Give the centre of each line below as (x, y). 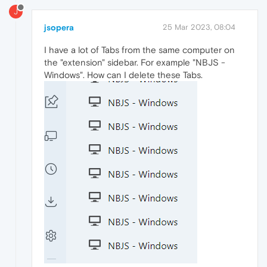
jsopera (59, 27)
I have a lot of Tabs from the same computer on (139, 49)
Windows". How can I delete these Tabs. (123, 74)
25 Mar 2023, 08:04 (199, 27)
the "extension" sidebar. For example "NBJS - (135, 62)
